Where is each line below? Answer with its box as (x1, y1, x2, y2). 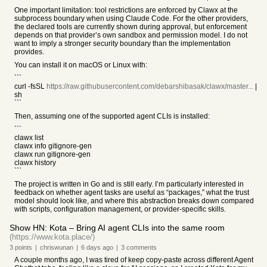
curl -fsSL (14, 82, 46, 91)
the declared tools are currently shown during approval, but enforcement (14, 23, 247, 31)
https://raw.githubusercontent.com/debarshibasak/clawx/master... (46, 82, 253, 91)
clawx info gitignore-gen (14, 142, 92, 150)
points (13, 244, 32, 251)
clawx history (14, 159, 56, 167)
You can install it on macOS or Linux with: (14, 61, 147, 69)
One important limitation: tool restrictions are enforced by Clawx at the (14, 6, 238, 14)
